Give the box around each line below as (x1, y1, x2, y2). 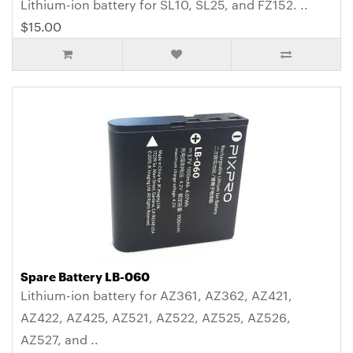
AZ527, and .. (20, 331, 98, 348)
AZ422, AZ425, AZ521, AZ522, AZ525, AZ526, (20, 309, 291, 326)
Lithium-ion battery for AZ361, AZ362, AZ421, (20, 287, 292, 304)
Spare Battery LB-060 (20, 268, 150, 284)
